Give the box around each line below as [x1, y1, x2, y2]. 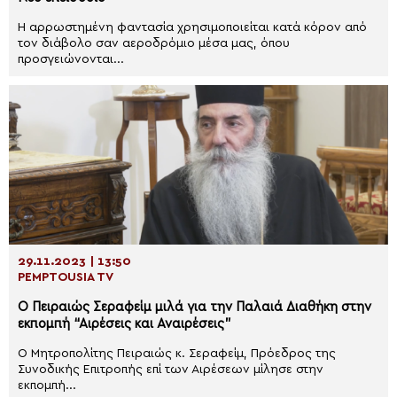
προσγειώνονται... [18, 53, 124, 66]
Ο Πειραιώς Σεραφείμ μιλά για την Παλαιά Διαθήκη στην [18, 300, 371, 314]
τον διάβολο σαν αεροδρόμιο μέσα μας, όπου [18, 37, 290, 50]
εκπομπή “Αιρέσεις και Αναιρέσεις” [18, 317, 231, 331]
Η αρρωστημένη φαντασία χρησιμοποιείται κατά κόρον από [18, 21, 367, 34]
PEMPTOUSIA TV [18, 271, 113, 284]
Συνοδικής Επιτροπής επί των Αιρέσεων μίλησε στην [18, 363, 323, 376]
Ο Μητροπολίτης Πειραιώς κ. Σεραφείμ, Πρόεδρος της [18, 347, 336, 360]
